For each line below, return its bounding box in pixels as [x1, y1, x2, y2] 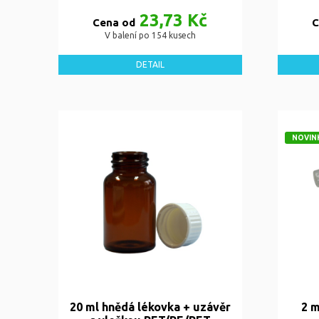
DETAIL [135, 59, 164, 69]
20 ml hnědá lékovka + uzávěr [69, 300, 231, 314]
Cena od [93, 16, 136, 28]
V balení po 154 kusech [104, 30, 196, 40]
